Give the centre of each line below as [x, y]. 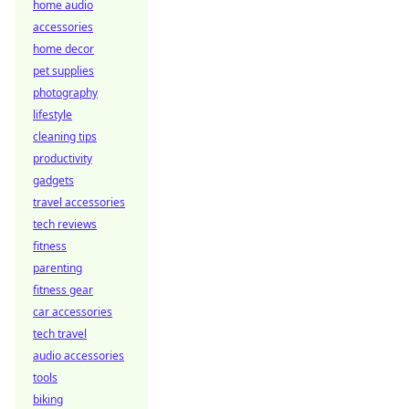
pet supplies [63, 71]
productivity [63, 158]
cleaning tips [65, 136]
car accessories [73, 312]
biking [48, 399]
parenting [58, 268]
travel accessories [79, 202]
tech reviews [65, 224]
